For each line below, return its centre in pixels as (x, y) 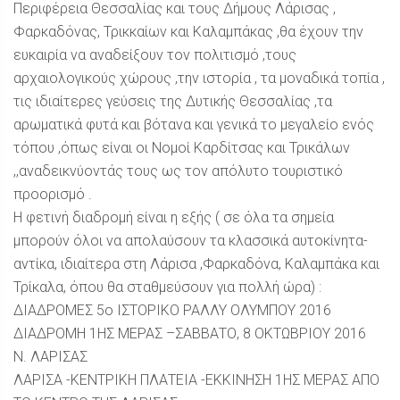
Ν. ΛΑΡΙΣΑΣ (50, 357)
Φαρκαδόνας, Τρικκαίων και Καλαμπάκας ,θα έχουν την (188, 32)
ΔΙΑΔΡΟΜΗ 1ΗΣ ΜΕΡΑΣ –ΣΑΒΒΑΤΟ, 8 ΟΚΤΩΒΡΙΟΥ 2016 (190, 333)
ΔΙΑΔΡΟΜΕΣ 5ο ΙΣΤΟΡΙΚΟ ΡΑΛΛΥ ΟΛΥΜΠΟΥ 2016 (172, 310)
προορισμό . (53, 194)
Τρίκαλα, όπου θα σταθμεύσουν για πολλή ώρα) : (167, 287)
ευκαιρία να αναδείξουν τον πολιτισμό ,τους (155, 55)
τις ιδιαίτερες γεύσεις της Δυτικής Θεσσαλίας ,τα (173, 101)
